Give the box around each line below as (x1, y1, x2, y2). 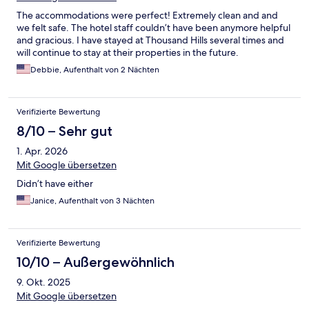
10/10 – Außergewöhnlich (17, 254, 175, 271)
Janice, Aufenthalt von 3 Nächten (30, 195, 154, 207)
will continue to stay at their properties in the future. (17, 46, 239, 59)
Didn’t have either (17, 177, 93, 190)
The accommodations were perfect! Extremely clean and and (17, 9, 278, 22)
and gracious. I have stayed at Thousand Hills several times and (17, 34, 284, 47)
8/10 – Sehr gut (17, 123, 112, 140)
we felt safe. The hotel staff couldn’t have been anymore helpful (17, 21, 290, 34)
